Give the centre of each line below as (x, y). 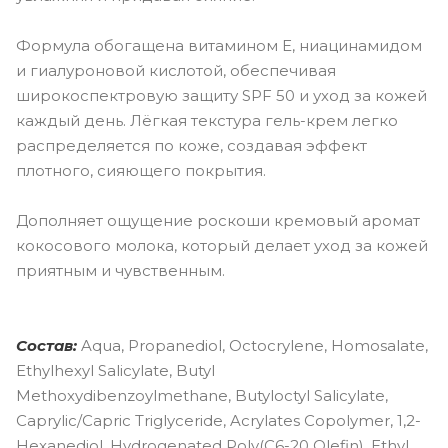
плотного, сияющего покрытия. (141, 170)
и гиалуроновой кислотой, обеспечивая (176, 70)
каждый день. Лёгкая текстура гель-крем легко (207, 120)
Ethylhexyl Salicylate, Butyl (115, 370)
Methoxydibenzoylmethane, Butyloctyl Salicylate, (202, 395)
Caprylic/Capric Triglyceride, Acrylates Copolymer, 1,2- (218, 420)
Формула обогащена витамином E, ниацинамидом (219, 45)
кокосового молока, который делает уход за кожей (222, 245)
